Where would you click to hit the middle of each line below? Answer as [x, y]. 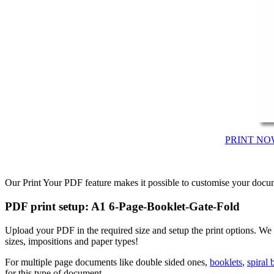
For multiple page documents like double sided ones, [107, 262]
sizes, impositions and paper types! [72, 241]
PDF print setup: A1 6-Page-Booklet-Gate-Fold [122, 207]
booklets [226, 262]
